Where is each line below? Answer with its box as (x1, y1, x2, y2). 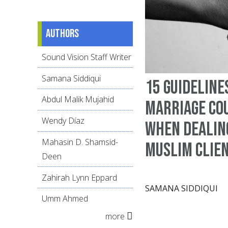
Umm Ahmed (42, 193, 88, 205)
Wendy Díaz (42, 115, 84, 127)
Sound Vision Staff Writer (42, 51, 131, 63)
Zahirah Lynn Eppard (42, 172, 117, 183)
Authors (46, 26, 79, 41)
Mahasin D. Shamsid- (42, 136, 118, 148)
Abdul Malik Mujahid (42, 94, 114, 105)
